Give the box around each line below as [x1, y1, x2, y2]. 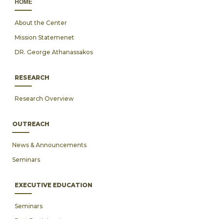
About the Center [15, 19, 67, 26]
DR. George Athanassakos [15, 48, 93, 56]
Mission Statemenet [15, 34, 74, 41]
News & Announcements [12, 141, 87, 149]
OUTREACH [12, 120, 49, 128]
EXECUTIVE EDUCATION [15, 181, 92, 189]
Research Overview [15, 95, 74, 102]
